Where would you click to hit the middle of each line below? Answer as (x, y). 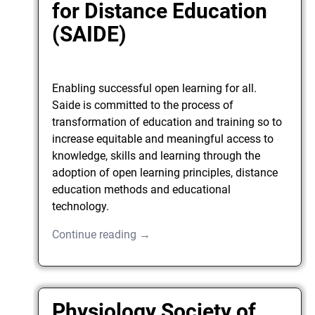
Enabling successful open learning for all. (155, 89)
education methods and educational (142, 190)
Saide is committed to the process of (143, 105)
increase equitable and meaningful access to (163, 139)
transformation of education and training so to (167, 122)
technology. (81, 207)
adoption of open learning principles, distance (165, 173)
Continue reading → (102, 235)
